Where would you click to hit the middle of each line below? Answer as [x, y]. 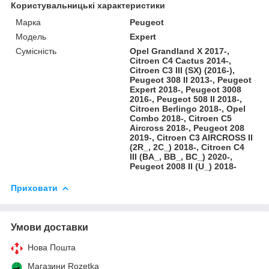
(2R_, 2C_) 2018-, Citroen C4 [187, 147]
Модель [31, 36]
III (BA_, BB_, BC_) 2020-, [181, 156]
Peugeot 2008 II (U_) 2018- [183, 166]
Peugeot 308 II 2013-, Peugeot [191, 80]
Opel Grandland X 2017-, [180, 51]
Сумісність [36, 51]
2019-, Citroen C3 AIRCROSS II [192, 137]
